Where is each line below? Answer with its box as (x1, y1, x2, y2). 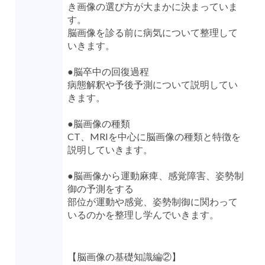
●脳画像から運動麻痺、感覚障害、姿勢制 (67, 170, 244, 182)
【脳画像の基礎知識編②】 (67, 251, 181, 263)
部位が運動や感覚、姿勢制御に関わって (67, 196, 238, 208)
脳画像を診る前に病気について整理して (67, 27, 238, 38)
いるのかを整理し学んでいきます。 (67, 209, 219, 221)
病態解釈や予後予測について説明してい (67, 79, 238, 91)
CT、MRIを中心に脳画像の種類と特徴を (67, 131, 241, 143)
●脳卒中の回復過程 (67, 66, 149, 77)
